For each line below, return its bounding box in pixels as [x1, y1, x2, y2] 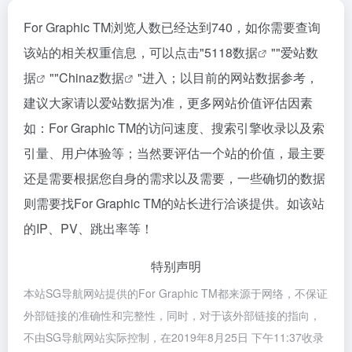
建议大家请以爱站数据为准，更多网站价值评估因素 [24, 93, 313, 112]
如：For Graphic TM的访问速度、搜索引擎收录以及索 [24, 119, 324, 137]
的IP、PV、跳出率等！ [24, 219, 153, 237]
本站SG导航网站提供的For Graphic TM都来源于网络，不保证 [24, 285, 328, 301]
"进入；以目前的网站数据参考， [137, 68, 318, 86]
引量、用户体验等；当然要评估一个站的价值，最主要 [24, 144, 325, 162]
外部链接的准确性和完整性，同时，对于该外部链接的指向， [24, 307, 321, 323]
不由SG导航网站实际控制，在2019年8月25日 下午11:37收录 [24, 329, 324, 345]
